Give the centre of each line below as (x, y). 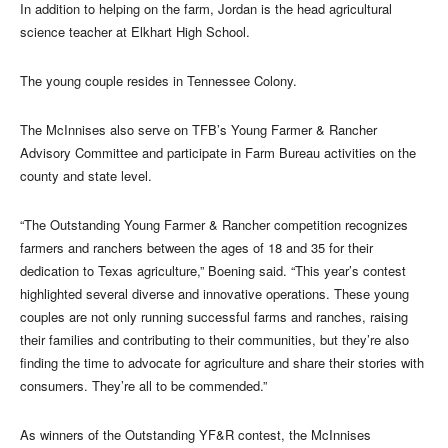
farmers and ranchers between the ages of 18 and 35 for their (196, 247)
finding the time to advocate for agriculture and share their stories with (222, 362)
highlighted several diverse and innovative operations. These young (214, 293)
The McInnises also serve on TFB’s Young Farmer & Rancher (198, 129)
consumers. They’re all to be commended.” (143, 385)
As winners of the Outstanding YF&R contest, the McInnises (195, 434)
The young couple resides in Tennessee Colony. (158, 80)
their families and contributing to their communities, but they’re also (214, 339)
